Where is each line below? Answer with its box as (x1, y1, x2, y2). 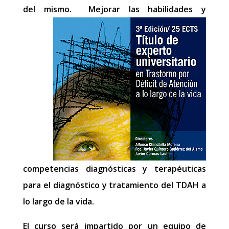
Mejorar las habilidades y (80, 3, 207, 15)
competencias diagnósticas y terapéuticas (22, 163, 207, 174)
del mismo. (22, 3, 80, 15)
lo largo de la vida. (22, 195, 94, 207)
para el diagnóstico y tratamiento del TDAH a (22, 179, 207, 191)
